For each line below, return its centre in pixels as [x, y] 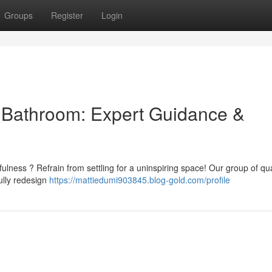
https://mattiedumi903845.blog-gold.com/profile [140, 180]
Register [67, 15]
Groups [19, 15]
